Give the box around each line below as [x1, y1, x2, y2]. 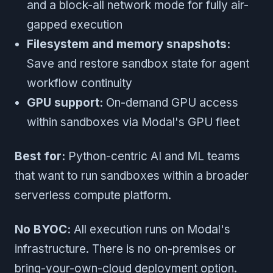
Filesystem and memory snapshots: [27, 37, 230, 52]
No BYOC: [15, 222, 71, 237]
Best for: [15, 149, 65, 164]
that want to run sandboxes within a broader [15, 169, 249, 183]
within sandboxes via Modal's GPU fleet [27, 115, 239, 130]
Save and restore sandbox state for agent [27, 57, 249, 71]
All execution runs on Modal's [71, 222, 230, 237]
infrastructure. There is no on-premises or [15, 242, 236, 257]
